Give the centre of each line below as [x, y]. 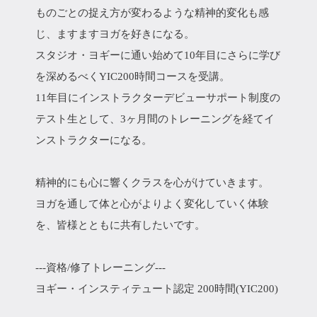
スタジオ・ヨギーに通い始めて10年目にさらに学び [158, 55]
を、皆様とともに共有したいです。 [120, 225]
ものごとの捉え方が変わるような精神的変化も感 [152, 13]
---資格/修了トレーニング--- [100, 267]
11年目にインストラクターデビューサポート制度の [158, 98]
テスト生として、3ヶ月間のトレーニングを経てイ [155, 119]
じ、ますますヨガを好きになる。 [115, 34]
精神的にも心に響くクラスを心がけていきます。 [152, 183]
